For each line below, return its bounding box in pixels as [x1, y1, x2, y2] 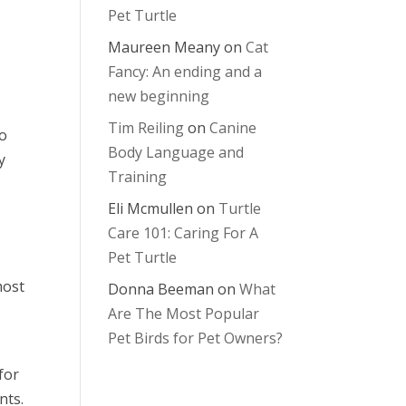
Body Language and [108, 142, 245, 162]
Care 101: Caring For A [108, 223, 259, 243]
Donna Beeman [108, 279, 215, 299]
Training [108, 167, 168, 187]
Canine [209, 118, 257, 138]
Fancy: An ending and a [108, 62, 263, 82]
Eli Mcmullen [108, 198, 194, 218]
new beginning [108, 86, 210, 106]
